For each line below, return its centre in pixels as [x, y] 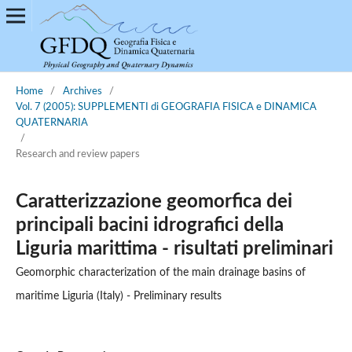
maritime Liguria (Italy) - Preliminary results [118, 296]
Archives [82, 91]
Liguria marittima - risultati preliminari [174, 249]
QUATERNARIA [51, 123]
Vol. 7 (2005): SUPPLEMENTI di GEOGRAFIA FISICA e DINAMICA [166, 107]
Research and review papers [77, 154]
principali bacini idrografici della [149, 225]
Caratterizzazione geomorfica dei [154, 202]
